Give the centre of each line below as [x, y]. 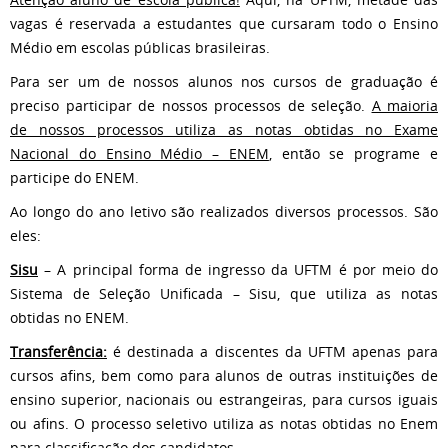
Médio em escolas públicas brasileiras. [140, 47]
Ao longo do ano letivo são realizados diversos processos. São [224, 211]
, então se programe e [353, 153]
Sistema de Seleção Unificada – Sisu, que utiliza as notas [224, 293]
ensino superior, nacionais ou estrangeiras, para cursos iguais [224, 399]
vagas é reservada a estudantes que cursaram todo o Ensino [224, 23]
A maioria [404, 105]
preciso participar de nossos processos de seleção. [191, 105]
